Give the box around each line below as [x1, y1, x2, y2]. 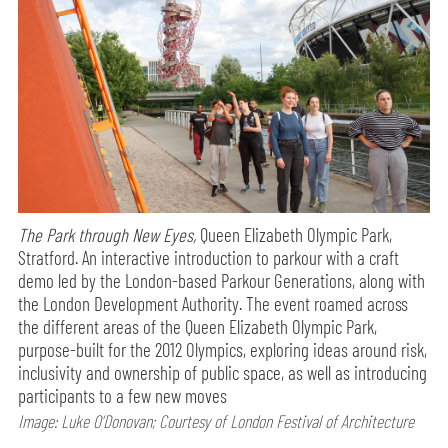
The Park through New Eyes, [18, 223, 197, 247]
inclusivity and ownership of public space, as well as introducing [18, 361, 428, 385]
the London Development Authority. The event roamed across [18, 292, 409, 316]
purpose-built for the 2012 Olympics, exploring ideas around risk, [18, 338, 428, 362]
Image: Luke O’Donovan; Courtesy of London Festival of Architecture [18, 410, 415, 433]
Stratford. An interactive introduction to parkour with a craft [18, 246, 400, 270]
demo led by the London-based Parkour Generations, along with [18, 269, 426, 293]
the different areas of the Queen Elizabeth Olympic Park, [18, 315, 378, 339]
